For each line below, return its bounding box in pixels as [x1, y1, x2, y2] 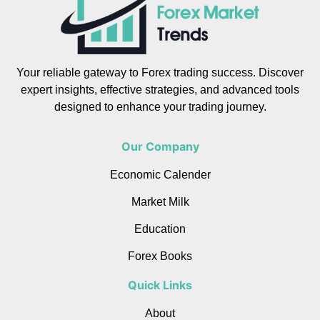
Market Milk [131, 195, 189, 208]
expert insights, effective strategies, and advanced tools [21, 84, 299, 96]
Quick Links [128, 277, 192, 292]
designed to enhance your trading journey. [54, 101, 266, 114]
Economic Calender [109, 168, 211, 181]
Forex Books [128, 249, 192, 262]
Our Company [121, 139, 199, 154]
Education [134, 222, 186, 235]
